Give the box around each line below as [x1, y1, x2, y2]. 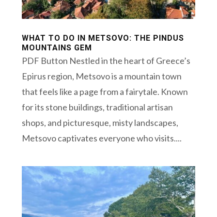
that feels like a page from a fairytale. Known [21, 86, 188, 97]
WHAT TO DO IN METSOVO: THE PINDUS [21, 33, 184, 43]
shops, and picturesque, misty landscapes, [21, 117, 178, 128]
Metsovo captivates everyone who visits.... [21, 132, 182, 143]
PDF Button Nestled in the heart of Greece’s [21, 55, 190, 66]
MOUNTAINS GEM [21, 43, 92, 52]
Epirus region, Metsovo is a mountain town [21, 70, 182, 81]
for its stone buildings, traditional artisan [21, 101, 173, 112]
